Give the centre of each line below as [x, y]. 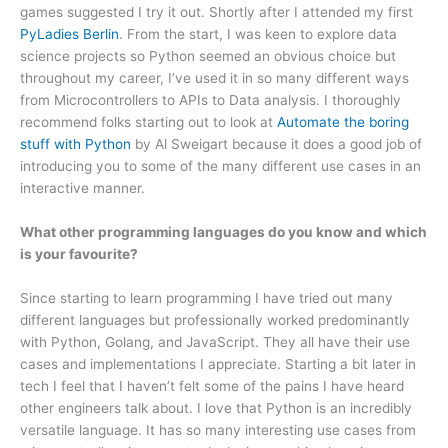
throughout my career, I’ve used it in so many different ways [214, 78]
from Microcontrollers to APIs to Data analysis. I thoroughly [210, 100]
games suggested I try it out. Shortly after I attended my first [216, 12]
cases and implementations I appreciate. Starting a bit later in [218, 364]
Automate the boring [343, 122]
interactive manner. [82, 188]
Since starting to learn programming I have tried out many [206, 298]
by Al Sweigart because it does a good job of [276, 144]
